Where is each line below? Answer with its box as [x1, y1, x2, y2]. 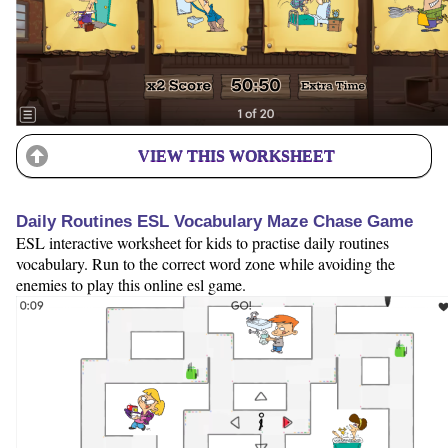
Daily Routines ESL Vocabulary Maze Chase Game [16, 212, 413, 232]
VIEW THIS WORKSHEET [137, 146, 335, 164]
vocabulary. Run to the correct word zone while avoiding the [16, 253, 395, 275]
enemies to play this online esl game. [16, 274, 246, 296]
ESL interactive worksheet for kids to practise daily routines [16, 232, 389, 254]
